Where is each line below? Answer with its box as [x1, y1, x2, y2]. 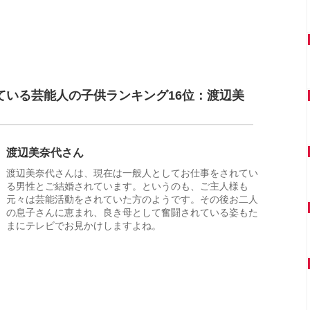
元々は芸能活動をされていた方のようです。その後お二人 [6, 194, 258, 206]
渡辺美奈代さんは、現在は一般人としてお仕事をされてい [6, 167, 258, 179]
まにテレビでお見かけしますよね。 [6, 220, 161, 232]
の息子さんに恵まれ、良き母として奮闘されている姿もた [6, 207, 258, 219]
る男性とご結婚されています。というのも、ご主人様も [6, 181, 248, 192]
